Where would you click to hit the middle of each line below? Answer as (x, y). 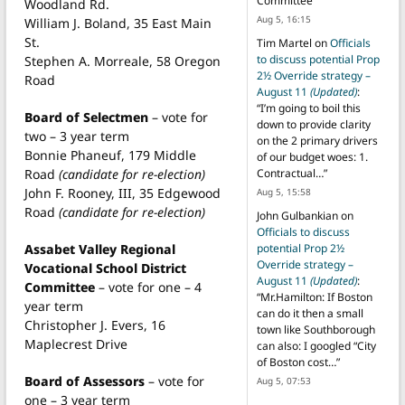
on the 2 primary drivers (317, 141)
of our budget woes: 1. (312, 157)
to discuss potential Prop (318, 60)
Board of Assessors (85, 381)
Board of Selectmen (86, 117)
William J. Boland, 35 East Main (118, 23)
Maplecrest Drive (76, 344)
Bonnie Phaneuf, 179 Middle (110, 155)
